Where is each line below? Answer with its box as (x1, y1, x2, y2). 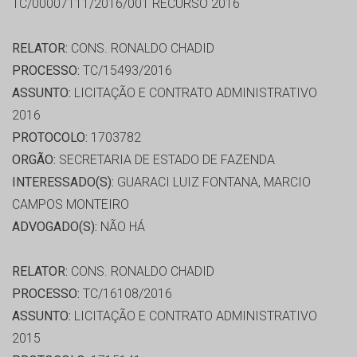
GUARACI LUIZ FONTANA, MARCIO (114, 175, 311, 190)
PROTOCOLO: (12, 130, 88, 146)
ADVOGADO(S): (12, 219, 97, 235)
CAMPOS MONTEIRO (12, 197, 129, 213)
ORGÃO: (12, 152, 56, 168)
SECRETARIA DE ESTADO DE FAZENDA (56, 152, 275, 168)
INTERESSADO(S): (12, 175, 114, 190)
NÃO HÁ (97, 219, 145, 235)
